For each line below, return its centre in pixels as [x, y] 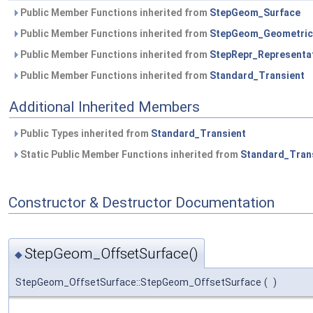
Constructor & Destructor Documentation [141, 202]
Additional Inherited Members [104, 107]
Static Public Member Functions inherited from [129, 154]
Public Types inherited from [85, 133]
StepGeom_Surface [255, 13]
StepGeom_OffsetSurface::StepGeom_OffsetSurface [138, 282]
